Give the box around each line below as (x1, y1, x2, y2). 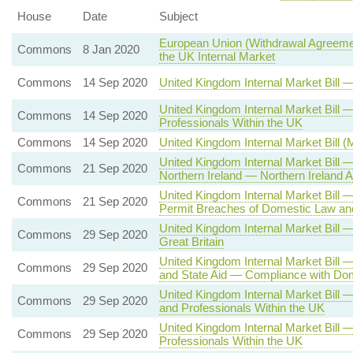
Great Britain (158, 235, 224, 248)
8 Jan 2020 (82, 43, 139, 56)
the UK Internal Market (158, 50, 275, 63)
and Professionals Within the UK (158, 301, 325, 314)
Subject (158, 9, 198, 23)
